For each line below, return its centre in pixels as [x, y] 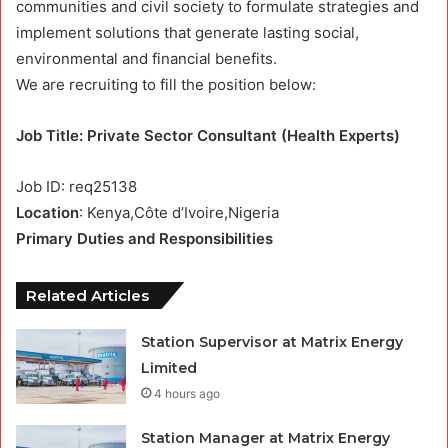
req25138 [103, 186]
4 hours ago [187, 393]
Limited [169, 367]
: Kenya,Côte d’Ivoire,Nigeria [179, 212]
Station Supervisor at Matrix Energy [272, 341]
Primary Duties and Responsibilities [144, 238]
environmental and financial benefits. [146, 58]
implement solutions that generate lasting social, [187, 32]
